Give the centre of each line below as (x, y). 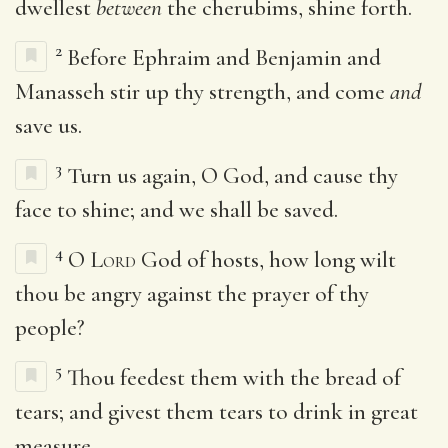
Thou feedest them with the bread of (234, 377)
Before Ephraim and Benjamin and (224, 57)
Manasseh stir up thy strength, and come (202, 91)
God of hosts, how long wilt (266, 259)
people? (50, 327)
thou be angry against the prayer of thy (192, 293)
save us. (48, 125)
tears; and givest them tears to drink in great (216, 411)
